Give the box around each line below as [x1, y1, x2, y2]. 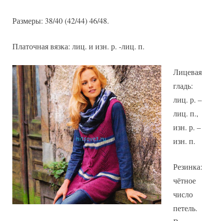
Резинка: [173, 161, 202, 172]
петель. [173, 203, 197, 214]
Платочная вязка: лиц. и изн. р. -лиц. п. [12, 41, 145, 52]
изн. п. [173, 136, 195, 147]
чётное [173, 175, 196, 186]
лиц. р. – [173, 94, 202, 105]
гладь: [173, 80, 193, 91]
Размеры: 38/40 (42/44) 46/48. [12, 15, 109, 26]
